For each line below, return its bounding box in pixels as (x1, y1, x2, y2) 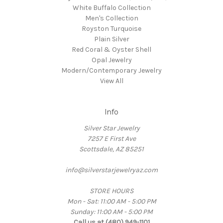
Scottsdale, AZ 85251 (79, 144, 144, 153)
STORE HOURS (90, 186, 133, 195)
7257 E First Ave (87, 134, 136, 143)
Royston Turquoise (82, 24, 141, 33)
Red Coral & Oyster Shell (72, 45, 151, 54)
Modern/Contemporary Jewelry (61, 66, 162, 75)
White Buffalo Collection (72, 3, 151, 12)
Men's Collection (85, 13, 138, 22)
